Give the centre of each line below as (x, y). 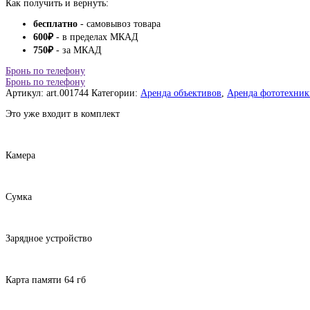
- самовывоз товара (119, 24)
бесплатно (55, 24)
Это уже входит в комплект (63, 113)
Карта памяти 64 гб (46, 280)
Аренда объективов (181, 93)
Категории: (116, 93)
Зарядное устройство (49, 238)
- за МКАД (77, 50)
